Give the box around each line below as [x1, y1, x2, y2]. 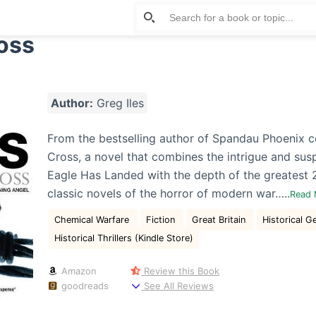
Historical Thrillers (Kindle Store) [54, 232, 193, 243]
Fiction [145, 214, 178, 225]
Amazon [59, 265, 97, 276]
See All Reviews [141, 279, 214, 291]
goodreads [59, 279, 109, 291]
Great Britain [191, 214, 248, 225]
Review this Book [141, 265, 220, 276]
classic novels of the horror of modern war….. [47, 186, 290, 200]
